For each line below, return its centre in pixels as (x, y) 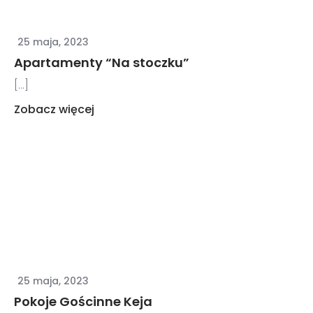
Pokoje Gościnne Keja (83, 301)
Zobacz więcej (54, 109)
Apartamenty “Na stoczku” (102, 62)
